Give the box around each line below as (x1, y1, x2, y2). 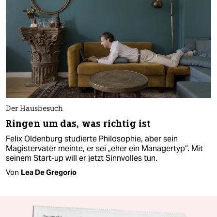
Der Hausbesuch (6, 106, 63, 113)
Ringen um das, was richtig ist (6, 118, 151, 130)
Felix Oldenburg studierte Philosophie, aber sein (6, 134, 178, 144)
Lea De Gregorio (21, 168, 77, 177)
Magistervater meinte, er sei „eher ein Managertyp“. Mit (6, 143, 203, 154)
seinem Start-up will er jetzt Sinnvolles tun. (6, 153, 157, 164)
